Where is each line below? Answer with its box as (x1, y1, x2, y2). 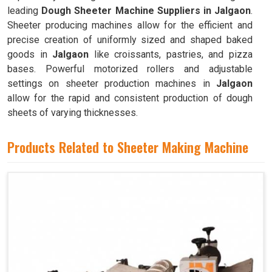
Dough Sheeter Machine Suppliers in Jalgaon (41, 5, 251, 16)
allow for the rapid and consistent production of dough (7, 92, 253, 104)
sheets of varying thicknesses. (7, 107, 138, 118)
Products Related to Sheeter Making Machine (7, 137, 248, 157)
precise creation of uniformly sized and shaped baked (7, 34, 253, 46)
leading (7, 5, 42, 16)
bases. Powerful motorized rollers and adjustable (7, 63, 253, 75)
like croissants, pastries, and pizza (89, 49, 253, 60)
